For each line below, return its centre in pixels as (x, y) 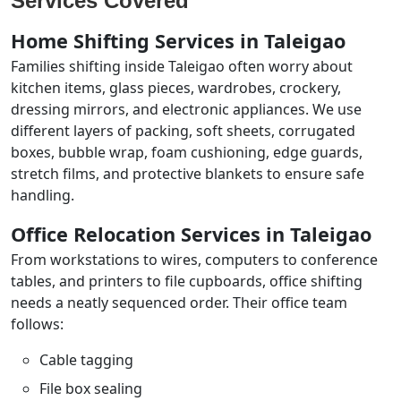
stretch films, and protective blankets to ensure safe (188, 174)
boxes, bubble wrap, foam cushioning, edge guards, (187, 152)
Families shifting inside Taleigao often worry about (182, 66)
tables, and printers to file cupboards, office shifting (187, 281)
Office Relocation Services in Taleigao (191, 234)
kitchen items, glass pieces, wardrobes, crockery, (176, 88)
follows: (37, 324)
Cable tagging (86, 360)
